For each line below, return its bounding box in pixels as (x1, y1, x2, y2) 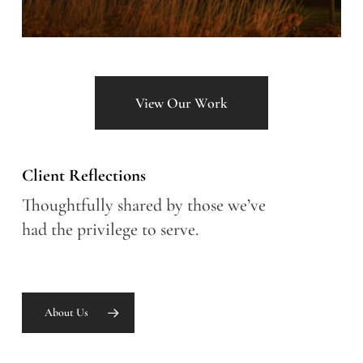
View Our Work (135, 94, 228, 113)
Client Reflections (21, 165, 146, 186)
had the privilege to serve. (21, 219, 199, 241)
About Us (44, 305, 88, 320)
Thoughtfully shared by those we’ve (21, 194, 266, 216)
